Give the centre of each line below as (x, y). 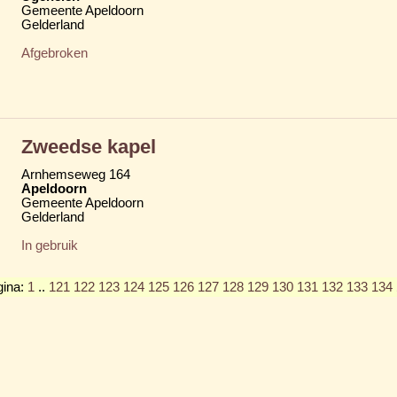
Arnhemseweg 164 (76, 174)
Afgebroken (54, 53)
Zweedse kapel (89, 146)
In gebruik (50, 245)
